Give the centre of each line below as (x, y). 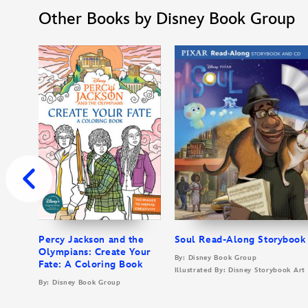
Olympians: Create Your (95, 252)
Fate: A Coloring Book (91, 264)
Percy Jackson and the (91, 239)
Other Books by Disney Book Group (167, 19)
